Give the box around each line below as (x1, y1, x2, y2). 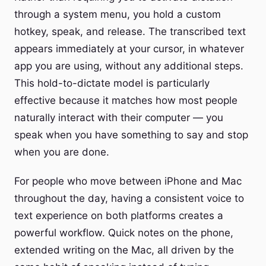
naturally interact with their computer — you (14, 112, 223, 123)
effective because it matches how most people (14, 94, 237, 106)
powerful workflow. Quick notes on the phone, (14, 227, 233, 239)
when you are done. (14, 146, 109, 158)
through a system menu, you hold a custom (14, 8, 221, 20)
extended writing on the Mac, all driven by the (14, 244, 234, 256)
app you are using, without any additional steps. (14, 60, 243, 72)
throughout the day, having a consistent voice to (14, 192, 244, 204)
